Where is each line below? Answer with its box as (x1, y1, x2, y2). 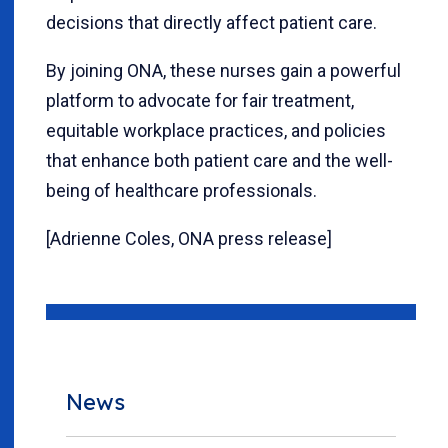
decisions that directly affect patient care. (46, 12, 377, 33)
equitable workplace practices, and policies (46, 120, 386, 141)
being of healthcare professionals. (46, 180, 317, 201)
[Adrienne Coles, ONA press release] (46, 228, 332, 249)
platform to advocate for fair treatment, (46, 90, 354, 111)
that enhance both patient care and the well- (46, 150, 393, 171)
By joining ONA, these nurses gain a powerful (46, 60, 401, 81)
